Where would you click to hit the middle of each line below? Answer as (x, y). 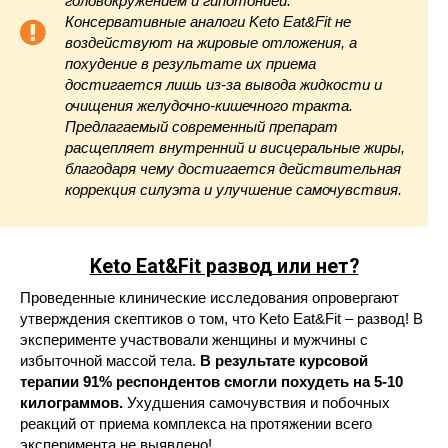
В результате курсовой (284, 360)
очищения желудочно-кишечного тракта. (209, 105)
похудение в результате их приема (190, 63)
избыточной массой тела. (110, 360)
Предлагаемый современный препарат (201, 126)
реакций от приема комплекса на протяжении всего (196, 423)
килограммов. (71, 402)
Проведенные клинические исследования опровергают (209, 297)
